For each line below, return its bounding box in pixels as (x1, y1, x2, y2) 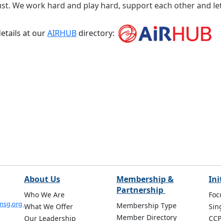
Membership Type (116, 201, 177, 210)
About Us (24, 174, 60, 184)
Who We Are (24, 190, 65, 199)
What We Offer (24, 202, 73, 211)
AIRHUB (47, 28, 76, 39)
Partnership (116, 184, 165, 195)
